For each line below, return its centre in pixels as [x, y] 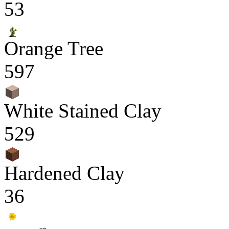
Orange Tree [54, 48]
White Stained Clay [83, 111]
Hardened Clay [64, 173]
